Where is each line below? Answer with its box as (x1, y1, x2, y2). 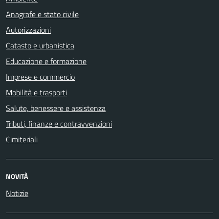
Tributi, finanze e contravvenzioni (6, 117, 112, 130)
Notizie (6, 187, 28, 199)
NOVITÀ (6, 171, 28, 181)
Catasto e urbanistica (6, 39, 74, 51)
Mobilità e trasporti (6, 86, 67, 98)
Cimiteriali (6, 133, 38, 145)
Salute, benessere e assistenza (6, 102, 106, 114)
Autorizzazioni (6, 23, 51, 36)
